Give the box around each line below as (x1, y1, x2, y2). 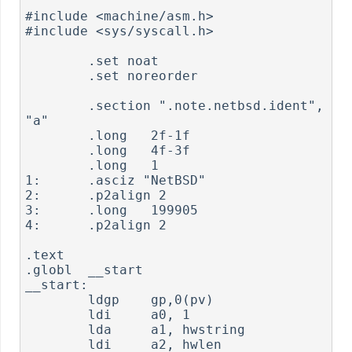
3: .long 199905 (25, 202, 199, 218)
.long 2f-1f (25, 127, 89, 143)
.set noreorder (25, 68, 89, 83)
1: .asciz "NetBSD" (25, 172, 207, 188)
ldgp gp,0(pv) (25, 291, 89, 307)
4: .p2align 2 (25, 217, 167, 233)
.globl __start (25, 262, 144, 277)
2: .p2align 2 (25, 187, 167, 203)
